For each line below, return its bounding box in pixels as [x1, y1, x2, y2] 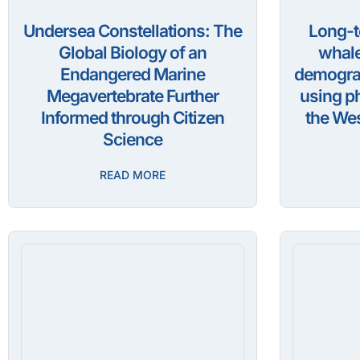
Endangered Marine [60, 64, 205, 85]
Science [103, 129, 162, 150]
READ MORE [100, 168, 166, 182]
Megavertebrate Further [47, 86, 219, 107]
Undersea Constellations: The [23, 21, 242, 42]
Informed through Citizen [41, 108, 224, 129]
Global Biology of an [59, 43, 207, 63]
